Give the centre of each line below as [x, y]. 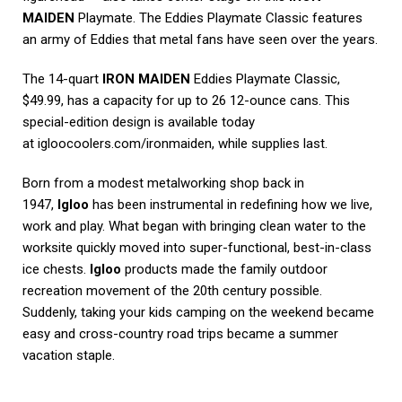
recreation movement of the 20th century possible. [172, 291]
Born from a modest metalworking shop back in [163, 184]
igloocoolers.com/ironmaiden [125, 144]
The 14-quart [62, 79]
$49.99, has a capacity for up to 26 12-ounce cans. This [186, 101]
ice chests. [56, 270]
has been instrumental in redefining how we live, [231, 205]
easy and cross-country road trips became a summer [180, 334]
